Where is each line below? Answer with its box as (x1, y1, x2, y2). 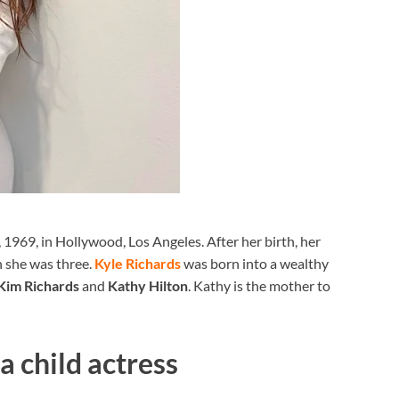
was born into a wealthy (181, 254, 329, 272)
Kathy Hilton (108, 276, 188, 294)
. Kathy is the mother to (188, 276, 330, 294)
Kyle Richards (94, 254, 181, 272)
